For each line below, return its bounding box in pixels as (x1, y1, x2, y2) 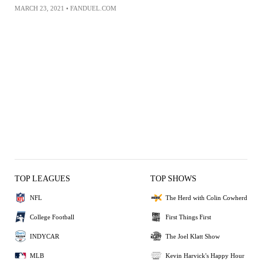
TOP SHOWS (150, 174, 196, 183)
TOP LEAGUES (15, 174, 70, 183)
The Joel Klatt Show (166, 232, 220, 240)
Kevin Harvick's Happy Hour (166, 251, 244, 259)
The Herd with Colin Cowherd (166, 194, 247, 201)
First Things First (166, 213, 211, 220)
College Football (30, 213, 74, 220)
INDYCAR (30, 232, 59, 240)
